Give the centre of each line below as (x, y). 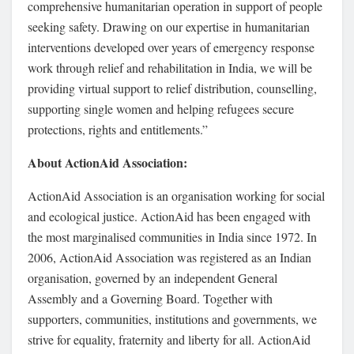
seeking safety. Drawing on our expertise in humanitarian (169, 26)
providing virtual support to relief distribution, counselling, (172, 88)
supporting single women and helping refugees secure (161, 108)
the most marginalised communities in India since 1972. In (172, 236)
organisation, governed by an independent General (153, 277)
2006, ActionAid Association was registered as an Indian (169, 257)
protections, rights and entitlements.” (118, 129)
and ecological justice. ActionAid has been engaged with (169, 216)
